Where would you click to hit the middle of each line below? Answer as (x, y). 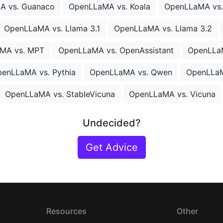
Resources (66, 211)
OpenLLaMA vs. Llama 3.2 (163, 29)
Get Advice (111, 148)
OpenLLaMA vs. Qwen (131, 72)
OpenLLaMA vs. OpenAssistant (116, 51)
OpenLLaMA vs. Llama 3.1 (52, 29)
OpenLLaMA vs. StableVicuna (60, 94)
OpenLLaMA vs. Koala (110, 7)
